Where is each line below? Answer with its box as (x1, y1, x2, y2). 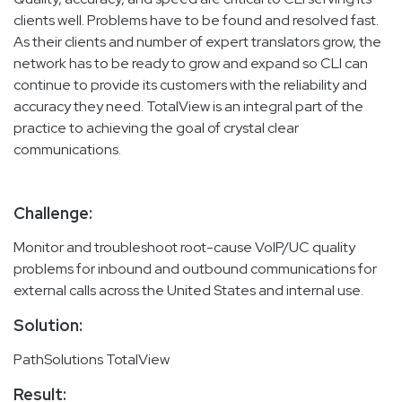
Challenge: (13, 202, 92, 223)
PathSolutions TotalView (13, 349, 170, 369)
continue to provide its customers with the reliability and (13, 74, 367, 94)
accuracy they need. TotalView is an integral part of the (13, 96, 363, 116)
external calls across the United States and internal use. (13, 280, 363, 300)
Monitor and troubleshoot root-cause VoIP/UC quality (13, 237, 355, 257)
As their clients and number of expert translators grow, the (13, 31, 381, 51)
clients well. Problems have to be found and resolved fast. (13, 10, 379, 30)
